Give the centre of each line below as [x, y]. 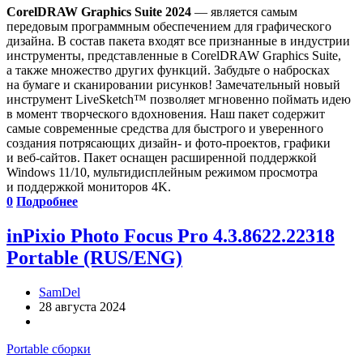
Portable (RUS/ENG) [94, 257]
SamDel [60, 292]
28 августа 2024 [82, 306]
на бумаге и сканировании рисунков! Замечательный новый [173, 84]
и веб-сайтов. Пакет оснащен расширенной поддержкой [162, 157]
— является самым [244, 11]
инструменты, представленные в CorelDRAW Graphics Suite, [174, 55]
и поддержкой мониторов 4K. [89, 186]
